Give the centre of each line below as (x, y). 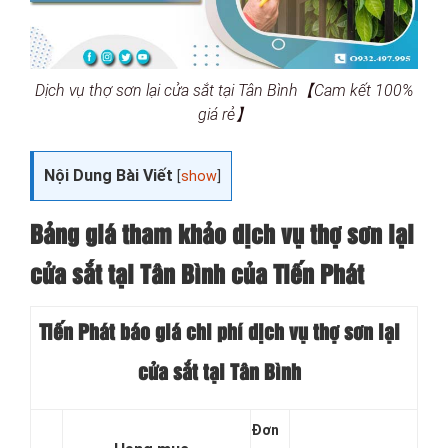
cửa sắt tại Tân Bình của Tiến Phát (197, 276)
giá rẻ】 (224, 114)
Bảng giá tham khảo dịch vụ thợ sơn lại (222, 236)
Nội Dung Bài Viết (108, 175)
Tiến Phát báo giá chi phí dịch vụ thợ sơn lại (219, 333)
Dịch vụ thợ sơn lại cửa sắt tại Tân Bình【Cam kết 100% (224, 90)
